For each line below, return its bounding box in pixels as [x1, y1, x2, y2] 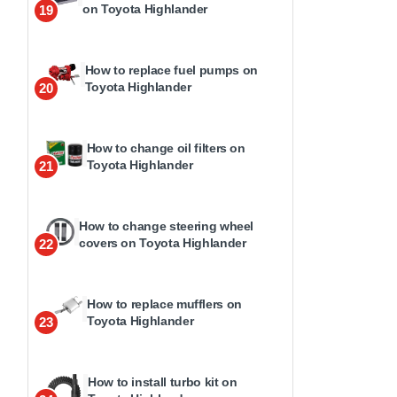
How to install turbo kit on [87, 375, 237, 389]
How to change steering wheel [78, 219, 254, 233]
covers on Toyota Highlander [78, 236, 246, 250]
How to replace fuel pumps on [84, 63, 258, 77]
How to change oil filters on [86, 141, 245, 155]
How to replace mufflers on [87, 297, 243, 311]
